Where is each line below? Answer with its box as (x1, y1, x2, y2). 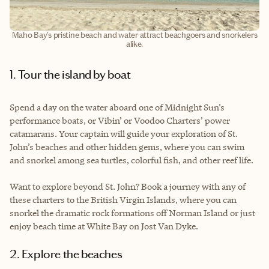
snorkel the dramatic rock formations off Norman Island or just (10, 207, 255, 219)
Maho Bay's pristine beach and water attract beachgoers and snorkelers (11, 29, 258, 40)
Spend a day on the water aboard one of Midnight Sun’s (10, 101, 225, 113)
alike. (125, 38, 144, 49)
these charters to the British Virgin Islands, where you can (10, 193, 237, 205)
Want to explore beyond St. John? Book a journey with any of (10, 180, 246, 192)
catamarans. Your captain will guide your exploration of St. (10, 127, 238, 139)
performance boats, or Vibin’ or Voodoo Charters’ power (10, 114, 230, 126)
